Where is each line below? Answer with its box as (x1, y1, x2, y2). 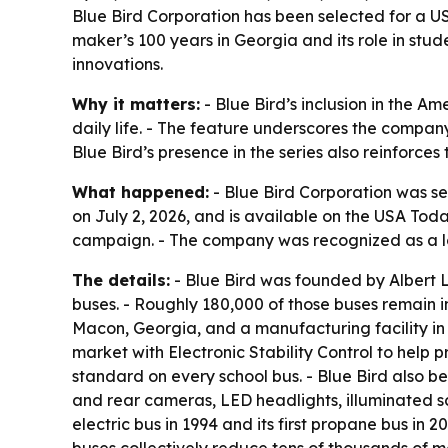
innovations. (72, 54, 163, 74)
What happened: (72, 182, 209, 202)
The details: (72, 270, 170, 290)
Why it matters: (72, 94, 200, 114)
